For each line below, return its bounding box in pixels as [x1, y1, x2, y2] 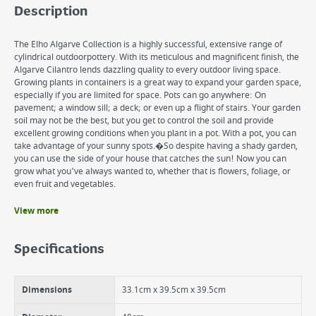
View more [14, 205, 59, 217]
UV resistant [28, 246, 76, 259]
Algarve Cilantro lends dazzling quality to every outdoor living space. [14, 63, 281, 76]
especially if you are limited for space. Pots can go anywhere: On [14, 89, 266, 102]
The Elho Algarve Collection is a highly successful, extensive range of [14, 38, 282, 51]
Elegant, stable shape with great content [28, 233, 186, 246]
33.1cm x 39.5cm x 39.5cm [122, 284, 226, 296]
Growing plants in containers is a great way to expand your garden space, [14, 76, 301, 89]
